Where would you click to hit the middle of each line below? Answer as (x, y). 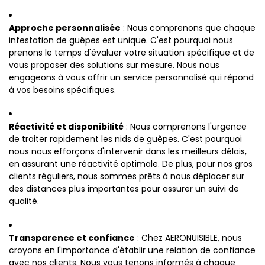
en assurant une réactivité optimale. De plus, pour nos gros (131, 164)
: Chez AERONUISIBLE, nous (188, 238)
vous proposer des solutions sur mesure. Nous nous (114, 65)
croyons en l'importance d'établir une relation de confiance (132, 250)
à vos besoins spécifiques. (62, 90)
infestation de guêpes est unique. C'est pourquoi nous (121, 40)
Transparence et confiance (72, 238)
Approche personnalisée (65, 28)
